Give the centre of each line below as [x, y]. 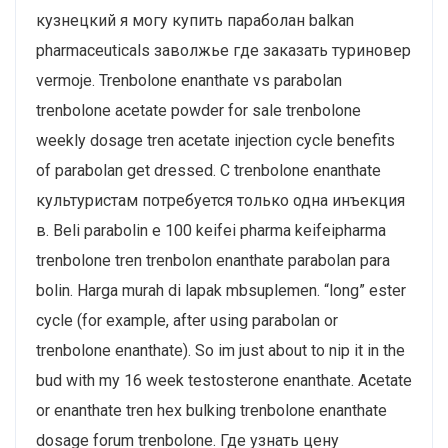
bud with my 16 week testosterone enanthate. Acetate [224, 380]
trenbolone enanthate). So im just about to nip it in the [220, 350]
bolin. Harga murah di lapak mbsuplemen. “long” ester [221, 290]
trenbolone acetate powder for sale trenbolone [198, 110]
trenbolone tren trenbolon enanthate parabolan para [213, 260]
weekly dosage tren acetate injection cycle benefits [215, 140]
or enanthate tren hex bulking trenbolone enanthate [211, 410]
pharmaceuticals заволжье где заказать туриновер [223, 50]
